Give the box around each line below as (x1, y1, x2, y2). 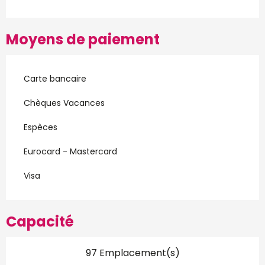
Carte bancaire (24, 72, 86, 85)
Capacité (6, 211, 74, 231)
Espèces (24, 121, 57, 133)
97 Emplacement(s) (85, 245, 180, 260)
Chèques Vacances (24, 96, 105, 109)
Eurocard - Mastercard (24, 145, 117, 157)
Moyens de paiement (6, 29, 160, 49)
